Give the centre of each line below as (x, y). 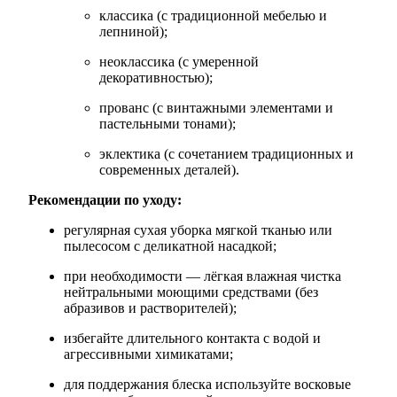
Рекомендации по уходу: (105, 199)
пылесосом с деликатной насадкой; (170, 245)
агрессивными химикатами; (148, 354)
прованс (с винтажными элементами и (216, 107)
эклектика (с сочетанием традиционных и (226, 153)
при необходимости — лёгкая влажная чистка (202, 276)
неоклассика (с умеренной (179, 61)
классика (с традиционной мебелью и (213, 15)
